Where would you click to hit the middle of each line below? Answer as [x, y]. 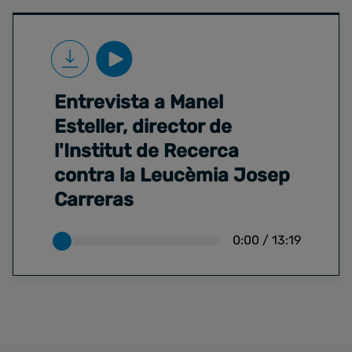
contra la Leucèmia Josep [172, 176]
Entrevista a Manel [139, 103]
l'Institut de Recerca [147, 151]
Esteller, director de [143, 127]
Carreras [94, 200]
